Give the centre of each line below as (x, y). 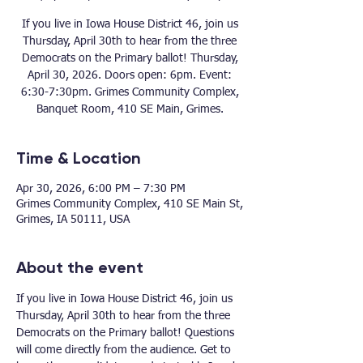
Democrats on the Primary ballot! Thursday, (130, 58)
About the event (80, 267)
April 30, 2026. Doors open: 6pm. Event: (130, 75)
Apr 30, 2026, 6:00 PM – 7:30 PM (101, 189)
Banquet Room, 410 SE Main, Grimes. (130, 109)
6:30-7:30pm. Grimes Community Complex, (130, 92)
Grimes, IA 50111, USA (73, 220)
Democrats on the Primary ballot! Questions (127, 333)
